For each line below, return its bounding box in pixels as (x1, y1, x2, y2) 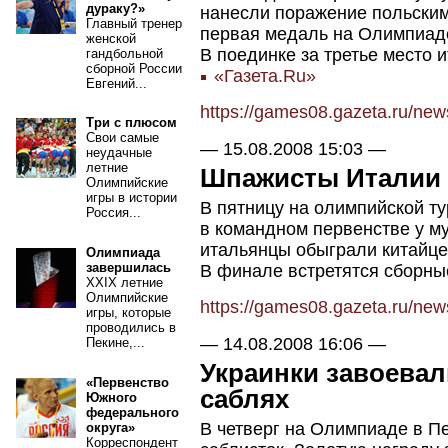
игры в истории (86, 190, 177, 206)
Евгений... (86, 75, 147, 91)
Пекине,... (86, 335, 145, 351)
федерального (86, 404, 179, 420)
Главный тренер (86, 15, 182, 31)
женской (86, 30, 136, 46)
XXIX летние (86, 275, 163, 291)
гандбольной (86, 45, 163, 61)
